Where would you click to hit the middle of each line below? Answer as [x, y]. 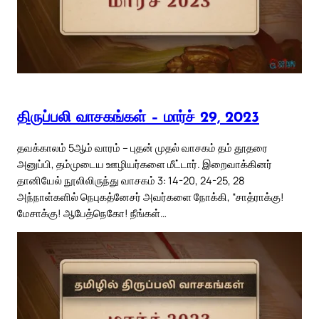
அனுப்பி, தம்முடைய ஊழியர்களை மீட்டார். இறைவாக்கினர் [145, 164]
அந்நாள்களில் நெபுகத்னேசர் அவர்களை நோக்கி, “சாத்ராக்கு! [151, 197]
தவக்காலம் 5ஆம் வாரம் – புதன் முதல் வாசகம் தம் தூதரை [142, 148]
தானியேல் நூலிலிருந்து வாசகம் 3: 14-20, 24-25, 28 [131, 181]
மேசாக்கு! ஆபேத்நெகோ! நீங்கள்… [92, 213]
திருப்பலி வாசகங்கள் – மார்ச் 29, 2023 [138, 117]
